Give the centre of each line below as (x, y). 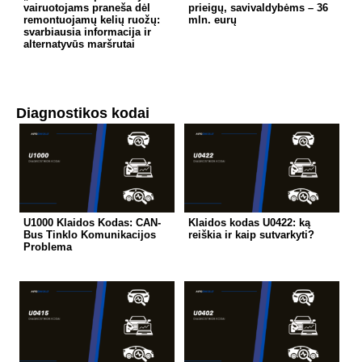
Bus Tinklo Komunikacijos (90, 234)
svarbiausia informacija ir (88, 32)
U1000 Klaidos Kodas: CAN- (93, 222)
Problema (48, 246)
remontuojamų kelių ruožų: (92, 19)
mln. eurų (212, 19)
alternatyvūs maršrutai (80, 44)
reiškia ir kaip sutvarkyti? (251, 234)
